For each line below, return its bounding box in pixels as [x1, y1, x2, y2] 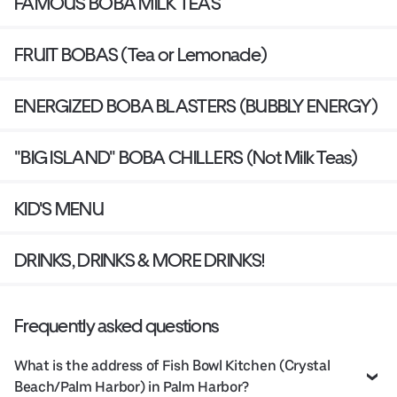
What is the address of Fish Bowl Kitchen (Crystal [14, 356, 331, 374]
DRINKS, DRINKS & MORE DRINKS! [14, 248, 265, 271]
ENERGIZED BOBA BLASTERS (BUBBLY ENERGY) [14, 94, 378, 117]
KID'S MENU [14, 197, 104, 220]
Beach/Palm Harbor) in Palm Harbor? [14, 378, 250, 395]
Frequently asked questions [14, 314, 219, 337]
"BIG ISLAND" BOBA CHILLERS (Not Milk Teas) [14, 145, 358, 168]
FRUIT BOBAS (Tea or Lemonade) [14, 43, 268, 66]
